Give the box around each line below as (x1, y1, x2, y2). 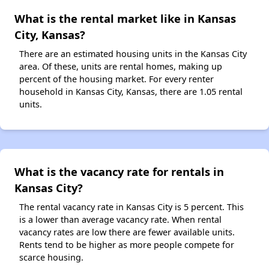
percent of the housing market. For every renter (19, 73, 214, 85)
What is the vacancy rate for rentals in (14, 164, 224, 180)
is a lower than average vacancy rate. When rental (19, 214, 222, 226)
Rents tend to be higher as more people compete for (19, 239, 234, 251)
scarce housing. (19, 252, 83, 264)
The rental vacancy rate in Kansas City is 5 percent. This (19, 201, 244, 213)
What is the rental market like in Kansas (14, 11, 236, 26)
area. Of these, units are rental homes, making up (19, 61, 222, 73)
